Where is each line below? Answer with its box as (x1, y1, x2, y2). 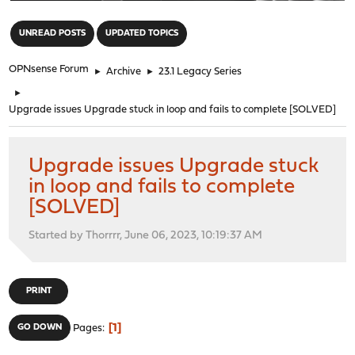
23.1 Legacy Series (158, 66, 242, 77)
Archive (106, 66, 142, 77)
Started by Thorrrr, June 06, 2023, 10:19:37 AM (29, 229, 263, 242)
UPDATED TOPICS (105, 29, 179, 38)
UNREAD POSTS (19, 29, 86, 38)
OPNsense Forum (9, 63, 90, 74)
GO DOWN (17, 323, 63, 332)
